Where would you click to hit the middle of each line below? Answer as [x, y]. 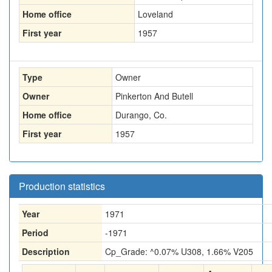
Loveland [155, 14]
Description [46, 251]
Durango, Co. [141, 115]
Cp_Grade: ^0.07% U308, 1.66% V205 [179, 251]
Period [35, 233]
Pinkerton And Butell [154, 96]
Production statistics [62, 186]
